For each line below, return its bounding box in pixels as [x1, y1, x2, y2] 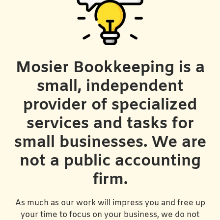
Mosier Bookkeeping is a [15, 57, 205, 79]
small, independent [36, 76, 184, 98]
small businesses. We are [14, 132, 206, 154]
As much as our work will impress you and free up [15, 198, 205, 209]
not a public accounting [19, 151, 201, 172]
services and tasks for [26, 113, 194, 135]
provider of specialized [23, 95, 197, 116]
